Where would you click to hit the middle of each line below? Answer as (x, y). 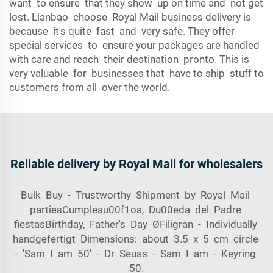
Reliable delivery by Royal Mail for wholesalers (136, 164)
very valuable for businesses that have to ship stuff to (136, 73)
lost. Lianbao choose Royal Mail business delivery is (130, 17)
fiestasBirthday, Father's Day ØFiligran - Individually (136, 224)
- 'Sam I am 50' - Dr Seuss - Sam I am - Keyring (136, 253)
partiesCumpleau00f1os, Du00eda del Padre (136, 210)
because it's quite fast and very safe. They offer (122, 31)
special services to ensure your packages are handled (136, 45)
